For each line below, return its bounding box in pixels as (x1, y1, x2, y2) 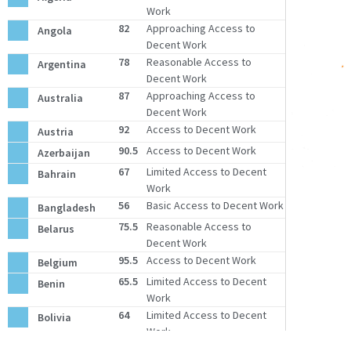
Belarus (37, 221, 74, 236)
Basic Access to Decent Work (146, 198, 284, 213)
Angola (37, 23, 72, 38)
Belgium (37, 255, 78, 270)
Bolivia (37, 309, 71, 324)
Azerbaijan (37, 145, 90, 160)
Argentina (37, 56, 86, 71)
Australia (37, 90, 83, 105)
